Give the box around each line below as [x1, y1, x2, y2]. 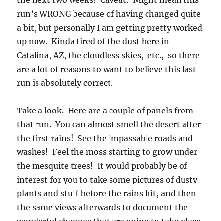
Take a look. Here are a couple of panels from [17, 106, 194, 115]
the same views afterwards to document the [17, 202, 188, 212]
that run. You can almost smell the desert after [17, 119, 201, 129]
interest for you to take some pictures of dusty [17, 175, 198, 184]
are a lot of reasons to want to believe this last [17, 64, 197, 74]
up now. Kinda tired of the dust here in [17, 37, 170, 46]
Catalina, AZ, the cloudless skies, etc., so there [17, 50, 200, 60]
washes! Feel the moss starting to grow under [17, 147, 198, 157]
